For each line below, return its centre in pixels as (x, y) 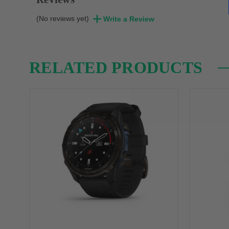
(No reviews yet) (64, 19)
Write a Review (129, 19)
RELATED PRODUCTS (116, 68)
